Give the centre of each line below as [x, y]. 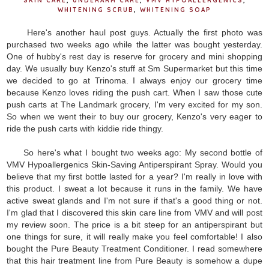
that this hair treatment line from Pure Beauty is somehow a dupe [134, 260]
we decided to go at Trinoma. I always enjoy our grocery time [134, 80]
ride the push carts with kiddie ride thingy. [86, 128]
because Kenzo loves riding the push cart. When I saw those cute [134, 92]
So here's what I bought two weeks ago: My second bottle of [134, 152]
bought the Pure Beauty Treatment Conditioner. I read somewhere [134, 248]
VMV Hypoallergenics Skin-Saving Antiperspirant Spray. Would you [134, 164]
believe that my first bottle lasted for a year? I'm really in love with [134, 176]
